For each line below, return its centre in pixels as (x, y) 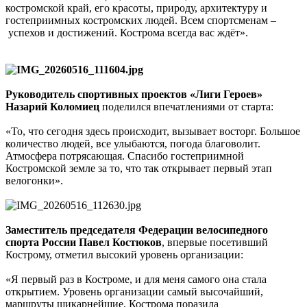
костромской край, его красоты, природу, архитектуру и (136, 8)
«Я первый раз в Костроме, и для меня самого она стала (136, 280)
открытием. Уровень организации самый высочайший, (134, 292)
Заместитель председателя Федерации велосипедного (137, 230)
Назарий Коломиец (54, 107)
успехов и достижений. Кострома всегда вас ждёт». (127, 33)
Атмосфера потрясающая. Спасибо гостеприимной (125, 156)
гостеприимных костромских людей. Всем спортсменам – (141, 21)
